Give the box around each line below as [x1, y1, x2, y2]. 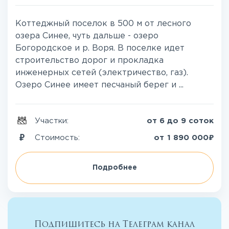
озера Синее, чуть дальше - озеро [15, 32, 158, 40]
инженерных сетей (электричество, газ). [15, 69, 188, 77]
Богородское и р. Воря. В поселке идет [15, 44, 185, 53]
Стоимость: [35, 134, 82, 141]
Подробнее [92, 165, 137, 171]
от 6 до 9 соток [147, 118, 214, 125]
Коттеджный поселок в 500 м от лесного [15, 20, 191, 28]
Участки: [35, 118, 71, 125]
